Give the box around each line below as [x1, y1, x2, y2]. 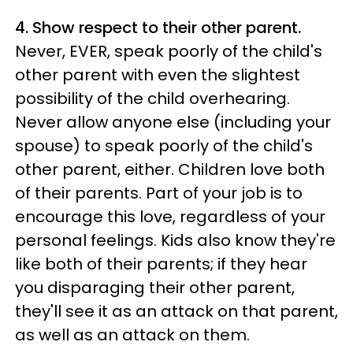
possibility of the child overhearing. [15, 87, 290, 110]
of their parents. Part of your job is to [15, 181, 303, 204]
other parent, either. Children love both [15, 158, 325, 180]
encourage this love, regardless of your [15, 205, 325, 228]
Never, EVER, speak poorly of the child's [15, 39, 322, 62]
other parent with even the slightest [15, 63, 300, 86]
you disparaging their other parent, [15, 276, 295, 299]
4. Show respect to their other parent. [15, 16, 301, 39]
